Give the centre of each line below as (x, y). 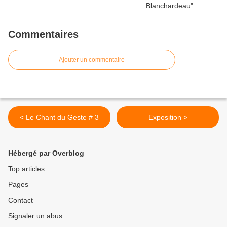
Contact (21, 200)
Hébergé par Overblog (46, 153)
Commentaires (43, 35)
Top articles (26, 169)
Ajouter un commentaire (92, 60)
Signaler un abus (35, 216)
